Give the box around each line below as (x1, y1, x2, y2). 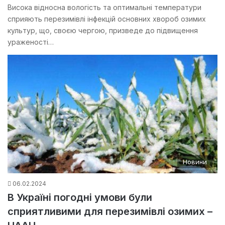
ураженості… (8, 38, 54, 47)
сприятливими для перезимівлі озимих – (8, 205, 212, 218)
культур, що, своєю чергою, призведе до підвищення (8, 26, 198, 35)
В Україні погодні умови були (8, 191, 152, 204)
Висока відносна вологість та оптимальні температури (8, 3, 201, 12)
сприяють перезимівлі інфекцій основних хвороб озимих (8, 15, 206, 24)
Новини (183, 158, 207, 166)
